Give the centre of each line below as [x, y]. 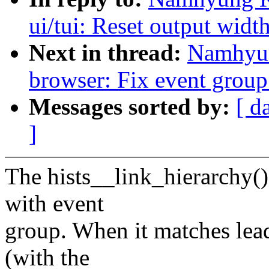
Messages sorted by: [132, 107]
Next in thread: [108, 53]
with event [54, 204]
